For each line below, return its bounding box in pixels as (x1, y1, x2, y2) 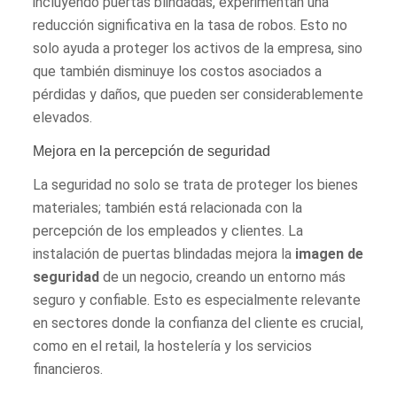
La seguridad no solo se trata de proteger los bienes (33, 175, 359, 193)
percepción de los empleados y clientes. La (33, 222, 304, 239)
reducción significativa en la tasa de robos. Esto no (33, 16, 348, 34)
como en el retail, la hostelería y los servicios (33, 337, 313, 354)
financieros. (33, 360, 104, 378)
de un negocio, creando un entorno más (99, 268, 346, 285)
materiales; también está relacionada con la (33, 198, 303, 216)
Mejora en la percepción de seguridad (33, 143, 271, 159)
